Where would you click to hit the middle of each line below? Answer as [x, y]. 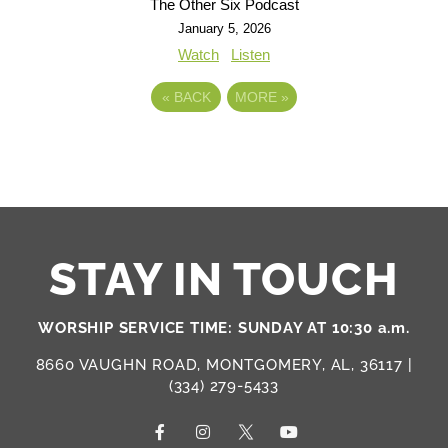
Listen [250, 54]
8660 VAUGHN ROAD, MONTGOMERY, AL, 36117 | [224, 364]
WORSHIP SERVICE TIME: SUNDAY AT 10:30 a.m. [224, 327]
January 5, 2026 [224, 28]
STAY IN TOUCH [224, 279]
